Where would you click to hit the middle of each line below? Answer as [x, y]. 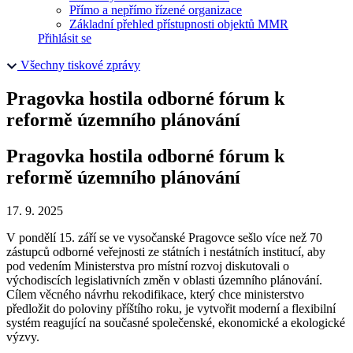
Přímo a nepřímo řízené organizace [156, 9]
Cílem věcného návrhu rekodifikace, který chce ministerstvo [155, 295]
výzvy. [23, 337]
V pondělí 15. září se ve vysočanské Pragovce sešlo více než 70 [164, 238]
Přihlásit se [65, 38]
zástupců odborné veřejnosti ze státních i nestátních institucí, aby [166, 252]
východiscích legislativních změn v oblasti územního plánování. [164, 281]
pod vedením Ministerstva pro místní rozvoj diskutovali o [148, 266]
